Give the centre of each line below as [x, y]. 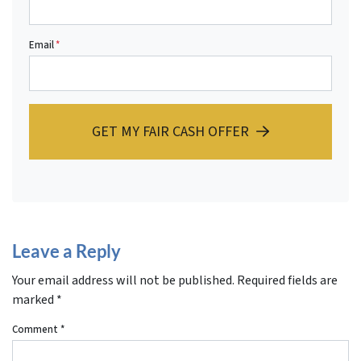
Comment [36, 329]
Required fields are [287, 280]
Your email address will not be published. [123, 280]
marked [34, 299]
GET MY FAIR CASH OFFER [171, 131]
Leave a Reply [66, 251]
